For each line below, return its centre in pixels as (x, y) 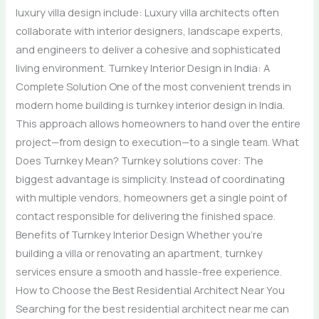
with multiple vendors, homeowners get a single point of (152, 197)
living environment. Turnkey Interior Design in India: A (143, 67)
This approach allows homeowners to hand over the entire (158, 123)
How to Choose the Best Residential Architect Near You (151, 289)
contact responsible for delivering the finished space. (146, 215)
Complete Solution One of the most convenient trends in (154, 86)
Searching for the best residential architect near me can (153, 308)
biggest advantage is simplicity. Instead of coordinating (151, 178)
